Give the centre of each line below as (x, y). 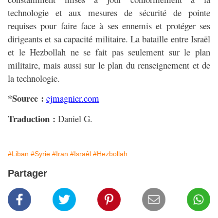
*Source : (26, 98)
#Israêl (81, 154)
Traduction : (32, 118)
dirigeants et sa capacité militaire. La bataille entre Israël (109, 39)
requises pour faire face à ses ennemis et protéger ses (109, 26)
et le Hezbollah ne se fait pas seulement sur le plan (109, 52)
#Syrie (40, 154)
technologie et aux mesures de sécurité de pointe (109, 13)
